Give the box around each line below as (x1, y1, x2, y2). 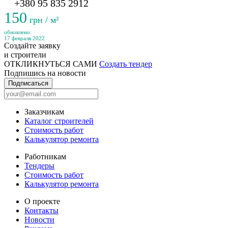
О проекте (24, 197, 60, 206)
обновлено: (4, 29, 32, 35)
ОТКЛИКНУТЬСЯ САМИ (4, 60, 99, 68)
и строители (4, 50, 46, 59)
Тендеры (24, 161, 54, 170)
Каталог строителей (24, 117, 94, 125)
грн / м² (27, 15, 59, 25)
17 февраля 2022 (4, 35, 45, 41)
